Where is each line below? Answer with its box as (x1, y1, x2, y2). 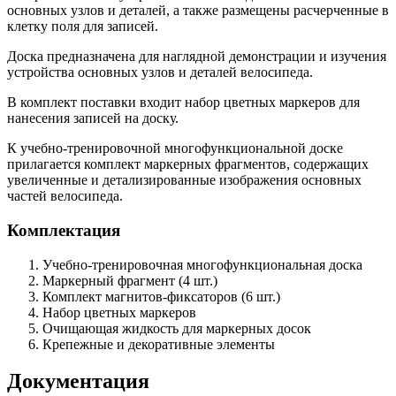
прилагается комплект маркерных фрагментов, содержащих (7, 156, 369, 172)
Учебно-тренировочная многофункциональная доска (42, 256, 362, 272)
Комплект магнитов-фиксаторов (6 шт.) (42, 288, 280, 304)
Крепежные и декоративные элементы (42, 336, 275, 352)
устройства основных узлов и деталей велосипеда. (7, 65, 313, 80)
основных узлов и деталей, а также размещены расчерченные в (7, 3, 389, 19)
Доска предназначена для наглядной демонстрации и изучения (7, 49, 386, 65)
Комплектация (7, 220, 120, 240)
